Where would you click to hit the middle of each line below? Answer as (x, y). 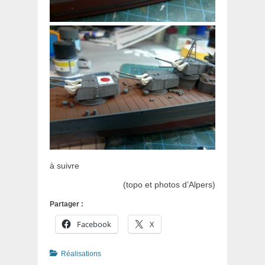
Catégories (67, 253)
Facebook (94, 224)
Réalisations (81, 254)
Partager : (67, 204)
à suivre (64, 166)
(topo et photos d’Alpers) (167, 185)
